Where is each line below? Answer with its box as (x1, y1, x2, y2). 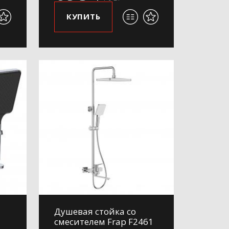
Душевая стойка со (54, 205, 136, 217)
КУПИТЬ (66, 11, 101, 21)
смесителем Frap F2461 (54, 216, 153, 227)
